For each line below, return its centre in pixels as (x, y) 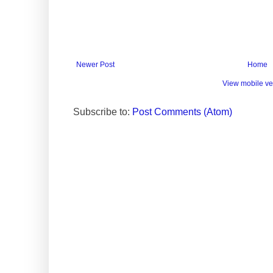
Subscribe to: (103, 112)
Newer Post (95, 65)
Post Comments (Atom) (182, 112)
